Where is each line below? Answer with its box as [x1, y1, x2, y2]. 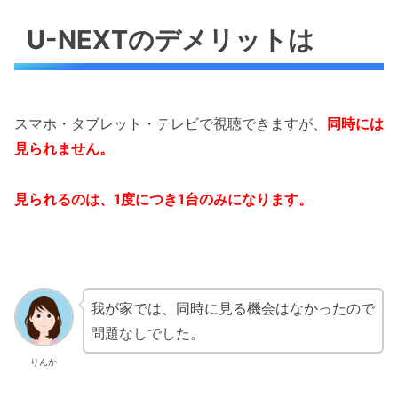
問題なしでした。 [90, 323, 204, 342]
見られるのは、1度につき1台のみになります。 [14, 190, 313, 209]
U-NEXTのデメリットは [27, 24, 315, 56]
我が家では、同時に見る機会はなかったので [90, 298, 375, 317]
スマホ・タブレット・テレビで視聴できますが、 [14, 115, 327, 133]
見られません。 [14, 139, 114, 158]
